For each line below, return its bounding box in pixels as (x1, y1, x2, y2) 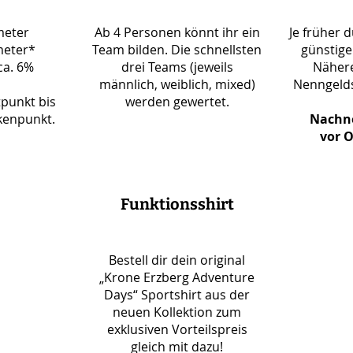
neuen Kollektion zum (113, 303, 241, 321)
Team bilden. (92, 41, 171, 58)
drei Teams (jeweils (121, 58, 233, 76)
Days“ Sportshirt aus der (104, 286, 250, 303)
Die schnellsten (171, 41, 262, 58)
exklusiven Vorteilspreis (106, 321, 247, 338)
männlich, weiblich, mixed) (98, 76, 255, 93)
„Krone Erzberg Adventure (99, 269, 255, 286)
